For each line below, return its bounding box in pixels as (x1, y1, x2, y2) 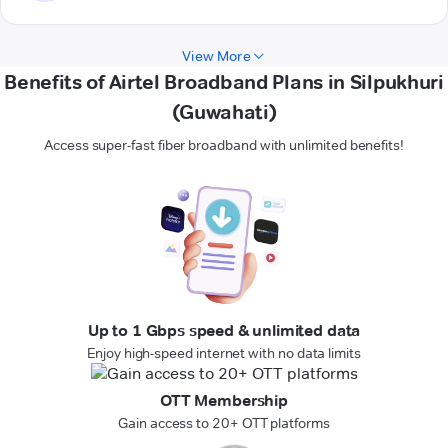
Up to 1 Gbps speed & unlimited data (87, 321, 361, 341)
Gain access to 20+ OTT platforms (118, 414, 330, 433)
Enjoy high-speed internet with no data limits (87, 344, 361, 363)
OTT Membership (160, 391, 288, 411)
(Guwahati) (171, 100, 277, 125)
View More (182, 47, 251, 66)
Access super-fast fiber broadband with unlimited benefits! (44, 136, 404, 155)
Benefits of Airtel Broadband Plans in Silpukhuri (4, 70, 444, 95)
